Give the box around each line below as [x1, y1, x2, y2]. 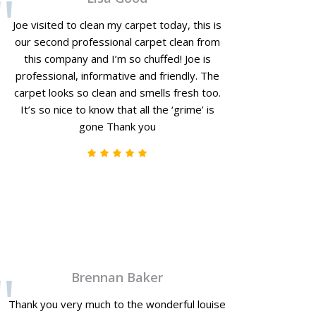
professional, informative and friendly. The [15, 68, 219, 83]
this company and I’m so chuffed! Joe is [23, 51, 211, 66]
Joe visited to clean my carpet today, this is [13, 18, 222, 32]
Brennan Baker [71, 269, 164, 286]
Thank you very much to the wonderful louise [8, 297, 226, 311]
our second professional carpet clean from [14, 35, 220, 49]
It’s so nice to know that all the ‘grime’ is [20, 102, 214, 116]
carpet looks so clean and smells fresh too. [13, 85, 221, 99]
